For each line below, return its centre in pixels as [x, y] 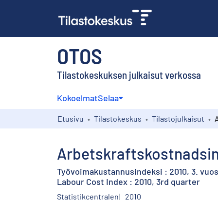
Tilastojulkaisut [178, 118]
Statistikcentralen [88, 196]
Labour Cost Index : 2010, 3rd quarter [128, 181]
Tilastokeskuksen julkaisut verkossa [129, 74]
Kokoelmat [77, 98]
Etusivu [71, 118]
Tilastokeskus [118, 118]
